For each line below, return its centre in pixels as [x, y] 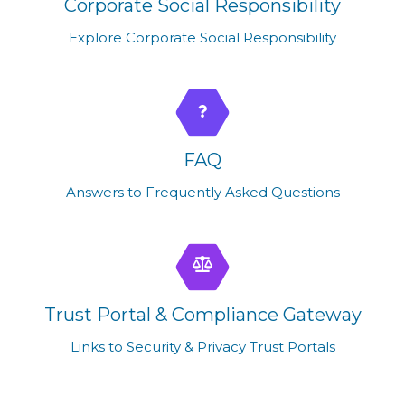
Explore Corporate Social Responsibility [202, 37]
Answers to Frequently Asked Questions [202, 192]
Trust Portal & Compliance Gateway [202, 314]
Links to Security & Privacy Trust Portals [202, 346]
